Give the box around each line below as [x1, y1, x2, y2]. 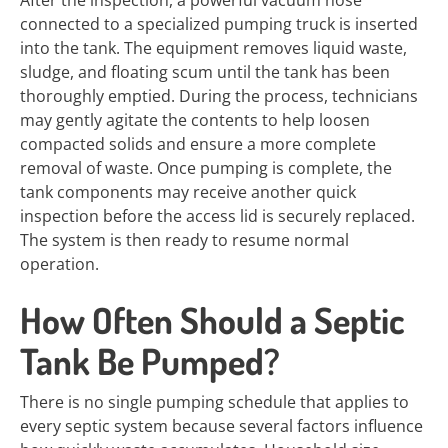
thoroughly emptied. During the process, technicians [20, 85, 418, 107]
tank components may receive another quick [20, 181, 356, 203]
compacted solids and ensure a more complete [20, 133, 376, 155]
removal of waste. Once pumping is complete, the [20, 157, 392, 179]
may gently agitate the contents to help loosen [20, 109, 370, 131]
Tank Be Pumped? [20, 338, 280, 384]
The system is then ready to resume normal [20, 229, 349, 251]
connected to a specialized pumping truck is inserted [20, 13, 418, 35]
